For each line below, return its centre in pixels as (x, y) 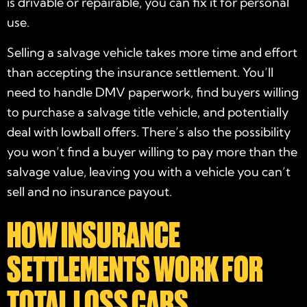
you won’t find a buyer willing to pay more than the (152, 151)
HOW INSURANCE (94, 235)
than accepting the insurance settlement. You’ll (140, 72)
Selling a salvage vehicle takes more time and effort (152, 52)
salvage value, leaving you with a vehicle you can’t (149, 171)
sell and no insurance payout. (89, 191)
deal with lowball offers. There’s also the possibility (149, 132)
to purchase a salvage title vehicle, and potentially (148, 112)
